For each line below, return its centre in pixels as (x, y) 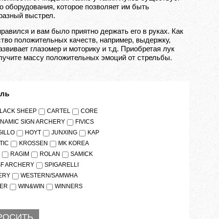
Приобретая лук (147, 49)
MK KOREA (74, 143)
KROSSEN (34, 143)
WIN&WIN (32, 186)
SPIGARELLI (62, 165)
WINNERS (69, 186)
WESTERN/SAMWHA (49, 176)
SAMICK (82, 154)
